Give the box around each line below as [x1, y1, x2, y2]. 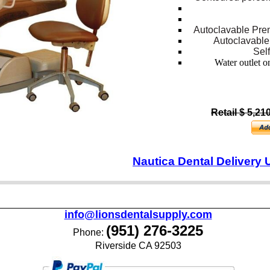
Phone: [73, 227, 104, 237]
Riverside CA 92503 [95, 240, 181, 251]
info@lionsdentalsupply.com [64, 209, 212, 221]
